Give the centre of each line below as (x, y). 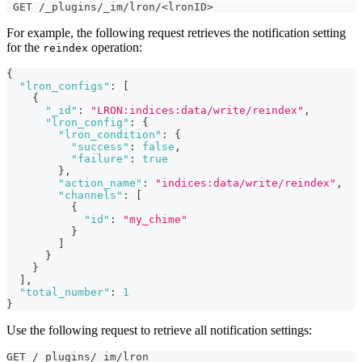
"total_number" (65, 293)
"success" (100, 147)
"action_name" (100, 183)
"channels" (90, 196)
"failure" (100, 159)
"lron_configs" (65, 86)
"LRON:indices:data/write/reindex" (197, 111)
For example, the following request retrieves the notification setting (176, 33)
